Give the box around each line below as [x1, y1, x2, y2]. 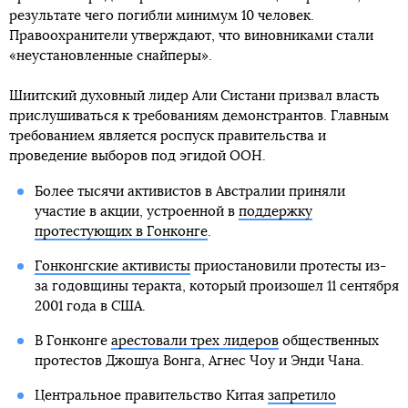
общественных [278, 334, 379, 349]
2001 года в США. [34, 300, 146, 314]
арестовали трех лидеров [110, 334, 279, 349]
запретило [267, 389, 336, 403]
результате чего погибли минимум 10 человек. [9, 9, 314, 24]
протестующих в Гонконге [34, 225, 208, 240]
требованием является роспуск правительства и [9, 129, 326, 144]
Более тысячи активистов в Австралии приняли [34, 185, 345, 199]
